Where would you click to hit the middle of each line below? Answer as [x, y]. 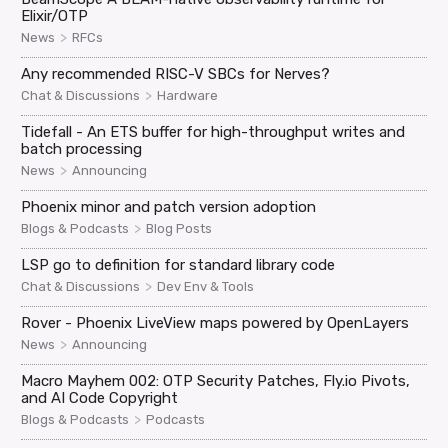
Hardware [188, 95]
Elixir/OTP [55, 15]
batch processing [82, 148]
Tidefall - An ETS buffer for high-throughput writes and [213, 131]
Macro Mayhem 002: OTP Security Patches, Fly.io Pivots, [216, 380]
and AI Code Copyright [100, 397]
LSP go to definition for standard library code [178, 264]
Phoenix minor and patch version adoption [169, 206]
